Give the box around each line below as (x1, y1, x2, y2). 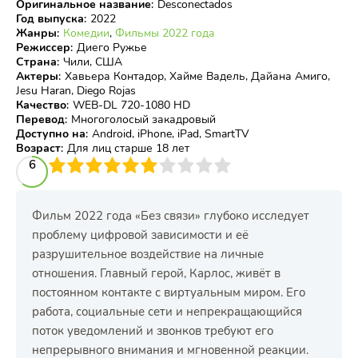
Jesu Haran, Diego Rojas (16, 83, 136, 98)
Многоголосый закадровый (71, 112, 216, 127)
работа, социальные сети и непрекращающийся (32, 304, 302, 320)
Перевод (16, 112, 65, 127)
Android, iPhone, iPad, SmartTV (92, 126, 249, 141)
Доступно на (16, 126, 86, 141)
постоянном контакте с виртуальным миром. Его (32, 284, 305, 300)
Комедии (63, 26, 109, 41)
